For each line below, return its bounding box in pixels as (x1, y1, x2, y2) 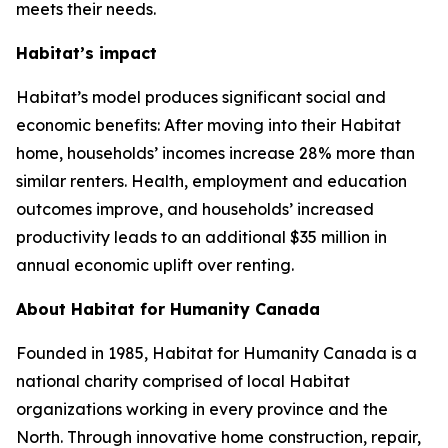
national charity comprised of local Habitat (16, 371, 350, 391)
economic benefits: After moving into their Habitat (16, 115, 401, 135)
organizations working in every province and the (16, 399, 388, 419)
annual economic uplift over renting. (16, 255, 294, 275)
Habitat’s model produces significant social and (16, 87, 386, 107)
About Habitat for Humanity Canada (16, 299, 320, 319)
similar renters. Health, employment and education (16, 171, 407, 191)
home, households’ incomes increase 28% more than (16, 143, 415, 163)
